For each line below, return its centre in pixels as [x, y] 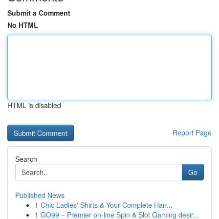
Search [26, 159]
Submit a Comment [39, 13]
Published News [40, 195]
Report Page [192, 132]
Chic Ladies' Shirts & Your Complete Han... [107, 205]
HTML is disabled [34, 105]
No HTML [23, 25]
